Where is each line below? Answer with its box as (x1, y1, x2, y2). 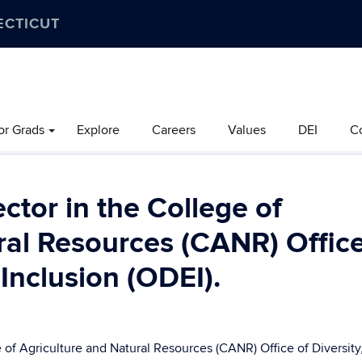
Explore (77, 122, 120, 138)
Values (228, 122, 266, 138)
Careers (152, 122, 196, 138)
